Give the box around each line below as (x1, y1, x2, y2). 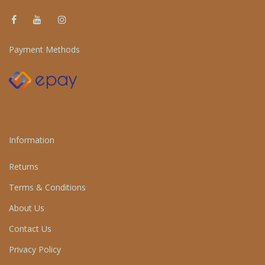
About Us (9, 202, 44, 214)
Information (9, 134, 54, 146)
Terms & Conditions (9, 182, 86, 193)
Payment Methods (9, 44, 80, 56)
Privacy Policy (9, 244, 61, 256)
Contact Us (9, 223, 51, 235)
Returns (9, 161, 38, 173)
